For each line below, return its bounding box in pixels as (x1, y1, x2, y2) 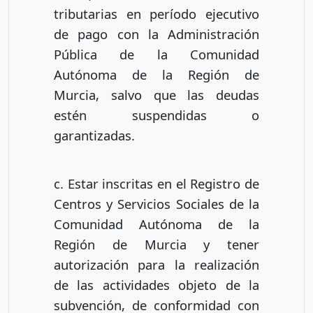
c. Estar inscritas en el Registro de (54, 174, 259, 192)
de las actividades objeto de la (54, 275, 259, 293)
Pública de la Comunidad (54, 45, 259, 64)
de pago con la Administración (54, 25, 259, 43)
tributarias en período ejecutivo (54, 5, 259, 23)
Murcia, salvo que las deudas (54, 86, 259, 104)
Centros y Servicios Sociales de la (54, 194, 259, 212)
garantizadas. (54, 126, 135, 145)
